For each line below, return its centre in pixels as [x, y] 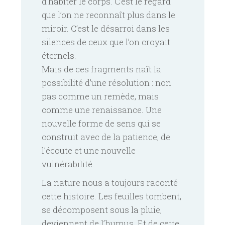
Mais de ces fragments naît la [101, 69]
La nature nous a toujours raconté [110, 182]
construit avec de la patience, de [106, 137]
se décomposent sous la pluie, [102, 209]
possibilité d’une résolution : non [106, 82]
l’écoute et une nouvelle [89, 150]
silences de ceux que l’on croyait [106, 42]
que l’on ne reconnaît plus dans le [108, 15]
